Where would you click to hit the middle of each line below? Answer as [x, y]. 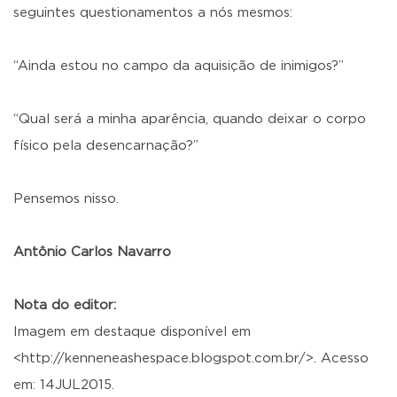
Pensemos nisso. [66, 199]
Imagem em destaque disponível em [132, 332]
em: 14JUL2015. [64, 385]
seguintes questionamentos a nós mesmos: [153, 13]
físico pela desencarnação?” [106, 146]
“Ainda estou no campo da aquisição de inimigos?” [179, 66]
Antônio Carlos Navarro [92, 252]
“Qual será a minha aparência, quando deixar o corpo [190, 119]
